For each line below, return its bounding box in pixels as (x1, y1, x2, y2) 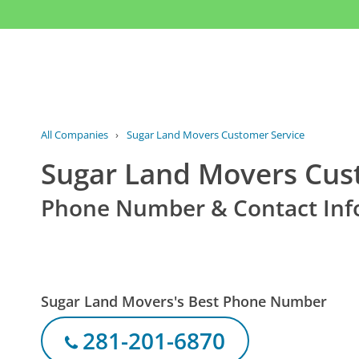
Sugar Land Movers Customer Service (126, 127, 305, 143)
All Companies (41, 127, 109, 143)
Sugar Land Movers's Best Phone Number (41, 291, 328, 311)
